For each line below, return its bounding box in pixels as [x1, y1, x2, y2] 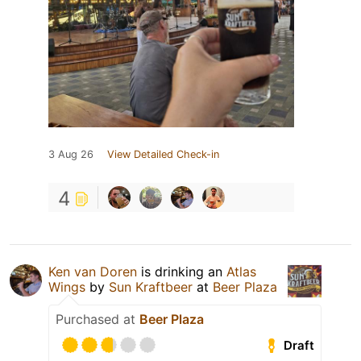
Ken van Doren [48, 263, 137, 280]
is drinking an [137, 263, 226, 280]
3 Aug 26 [48, 148, 93, 161]
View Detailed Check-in [107, 148, 219, 161]
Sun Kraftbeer [109, 279, 197, 296]
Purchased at [56, 311, 139, 328]
